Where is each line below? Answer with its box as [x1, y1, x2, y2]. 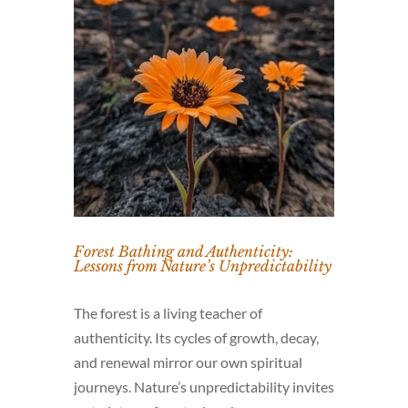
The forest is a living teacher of [73, 304, 262, 321]
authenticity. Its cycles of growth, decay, [73, 329, 319, 346]
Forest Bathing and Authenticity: [73, 242, 293, 260]
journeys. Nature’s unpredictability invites [73, 378, 334, 395]
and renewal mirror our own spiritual [73, 353, 302, 371]
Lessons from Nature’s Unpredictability [73, 257, 331, 275]
